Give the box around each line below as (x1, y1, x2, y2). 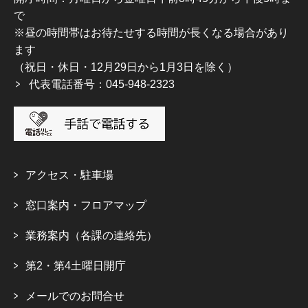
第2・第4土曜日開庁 (25, 260, 126, 272)
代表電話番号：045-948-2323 (29, 78, 175, 91)
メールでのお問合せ (25, 290, 124, 302)
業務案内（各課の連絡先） (25, 230, 157, 242)
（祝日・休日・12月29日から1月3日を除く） (14, 61, 238, 74)
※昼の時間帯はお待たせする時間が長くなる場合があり (14, 27, 289, 39)
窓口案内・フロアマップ (25, 199, 146, 212)
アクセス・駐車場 (25, 169, 113, 181)
